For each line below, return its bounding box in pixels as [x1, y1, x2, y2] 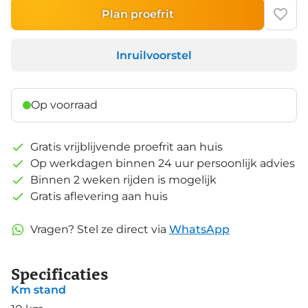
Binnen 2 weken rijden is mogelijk [30, 173, 217, 187]
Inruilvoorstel [116, 48, 192, 62]
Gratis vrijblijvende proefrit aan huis [30, 140, 223, 154]
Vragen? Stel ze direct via [30, 223, 166, 236]
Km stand [11, 283, 66, 297]
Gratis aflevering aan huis [30, 190, 168, 203]
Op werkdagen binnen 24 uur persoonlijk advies [30, 157, 295, 170]
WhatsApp [169, 223, 230, 236]
